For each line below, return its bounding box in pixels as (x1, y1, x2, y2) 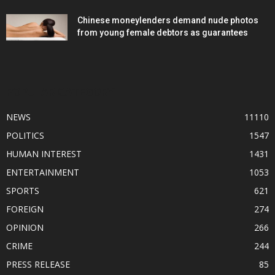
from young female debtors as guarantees (77, 28, 248, 38)
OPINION (6, 222, 44, 234)
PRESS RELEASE (6, 258, 70, 271)
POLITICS (6, 130, 44, 142)
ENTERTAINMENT (6, 166, 79, 179)
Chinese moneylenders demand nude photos (77, 15, 258, 26)
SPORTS (6, 185, 39, 197)
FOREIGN (6, 203, 44, 215)
